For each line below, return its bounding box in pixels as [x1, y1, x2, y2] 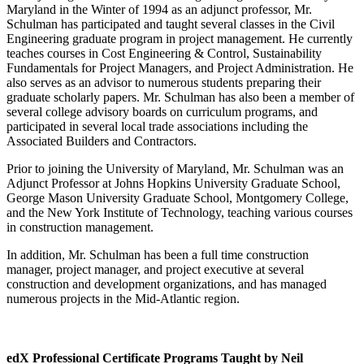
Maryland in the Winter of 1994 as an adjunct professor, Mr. [6, 2, 312, 16]
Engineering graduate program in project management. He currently [6, 31, 353, 45]
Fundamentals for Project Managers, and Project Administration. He [6, 60, 353, 75]
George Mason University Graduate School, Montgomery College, [6, 190, 349, 205]
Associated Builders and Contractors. [6, 133, 197, 148]
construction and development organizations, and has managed [6, 276, 327, 291]
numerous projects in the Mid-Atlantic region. [6, 291, 240, 305]
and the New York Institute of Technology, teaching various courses [6, 205, 353, 219]
